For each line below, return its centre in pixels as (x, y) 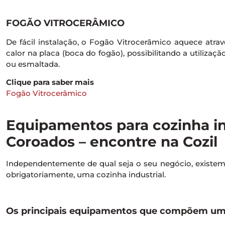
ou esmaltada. (33, 64)
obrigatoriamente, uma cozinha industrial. (86, 175)
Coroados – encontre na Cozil (112, 142)
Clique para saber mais (50, 82)
